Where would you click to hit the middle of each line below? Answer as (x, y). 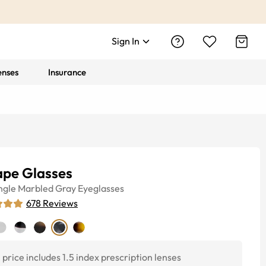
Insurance (67, 72)
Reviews (60, 203)
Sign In (126, 41)
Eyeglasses (101, 188)
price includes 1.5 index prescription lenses (92, 257)
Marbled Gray (47, 188)
